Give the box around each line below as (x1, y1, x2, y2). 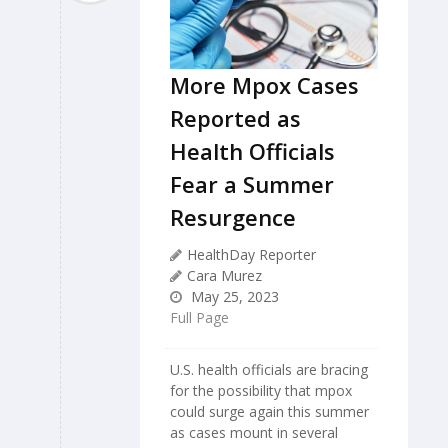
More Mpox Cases (170, 70, 359, 100)
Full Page (170, 308, 229, 327)
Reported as (170, 103, 301, 133)
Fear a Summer (170, 169, 334, 199)
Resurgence (170, 202, 296, 232)
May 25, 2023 (187, 287, 279, 306)
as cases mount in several (170, 423, 338, 442)
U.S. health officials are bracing (170, 360, 368, 379)
